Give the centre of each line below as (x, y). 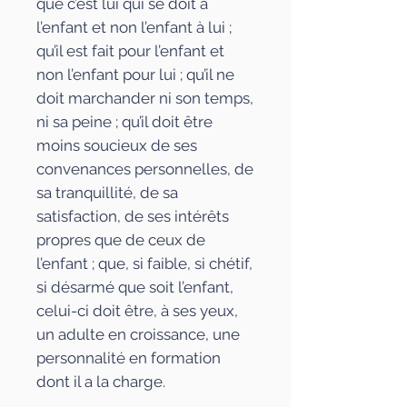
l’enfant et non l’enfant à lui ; (134, 27)
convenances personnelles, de (145, 169)
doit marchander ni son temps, (145, 98)
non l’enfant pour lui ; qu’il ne (135, 74)
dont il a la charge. (101, 382)
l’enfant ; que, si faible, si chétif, (144, 263)
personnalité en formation (129, 358)
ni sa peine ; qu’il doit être (124, 122)
